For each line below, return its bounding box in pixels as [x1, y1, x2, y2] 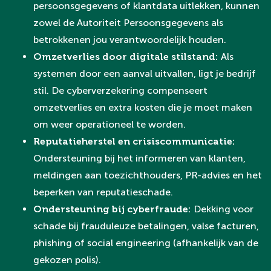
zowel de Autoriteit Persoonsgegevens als [33, 17, 223, 28]
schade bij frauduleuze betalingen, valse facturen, [33, 220, 259, 232]
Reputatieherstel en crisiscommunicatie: [33, 135, 235, 147]
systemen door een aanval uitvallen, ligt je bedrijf [33, 68, 256, 79]
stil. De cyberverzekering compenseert [33, 85, 207, 96]
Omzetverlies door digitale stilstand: [33, 51, 221, 62]
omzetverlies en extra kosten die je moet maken [33, 102, 252, 113]
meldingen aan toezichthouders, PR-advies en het [33, 169, 262, 181]
